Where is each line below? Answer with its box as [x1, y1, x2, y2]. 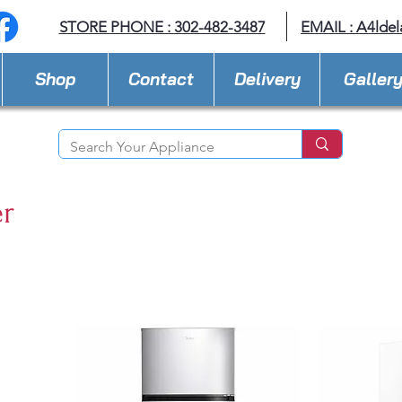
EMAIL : [301, 18, 356, 36]
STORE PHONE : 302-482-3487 [58, 18, 266, 36]
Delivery [233, 68, 301, 90]
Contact [128, 68, 194, 90]
